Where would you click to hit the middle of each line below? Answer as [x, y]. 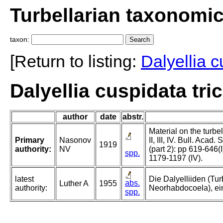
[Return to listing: [75, 61]
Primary [30, 140]
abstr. [133, 117]
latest [24, 179]
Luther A [74, 184]
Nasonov [75, 140]
